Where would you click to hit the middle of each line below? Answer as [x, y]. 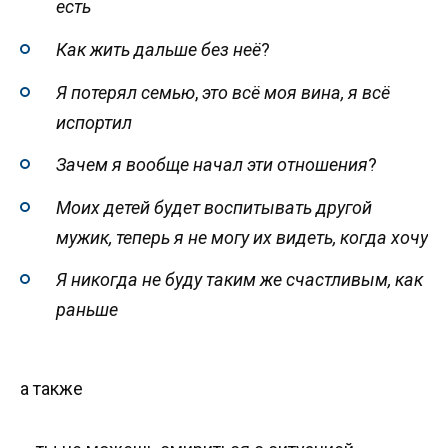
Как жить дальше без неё [158, 50]
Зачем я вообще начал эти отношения [212, 165]
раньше [87, 310]
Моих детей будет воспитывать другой [214, 207]
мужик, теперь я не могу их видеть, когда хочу [242, 237]
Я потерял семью [125, 92]
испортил [94, 122]
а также [51, 389]
